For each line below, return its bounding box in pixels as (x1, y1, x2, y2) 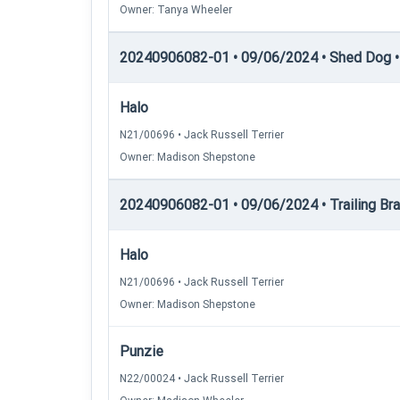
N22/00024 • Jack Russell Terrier (120, 372, 284, 385)
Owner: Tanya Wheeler (120, 4, 232, 16)
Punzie (120, 343, 163, 360)
